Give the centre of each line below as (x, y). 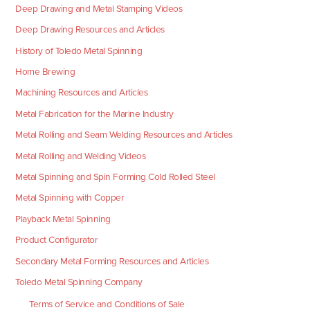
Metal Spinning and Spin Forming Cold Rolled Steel (115, 177)
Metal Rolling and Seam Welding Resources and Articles (124, 135)
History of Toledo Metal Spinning (79, 51)
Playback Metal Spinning (63, 219)
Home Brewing (45, 71)
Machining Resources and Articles (82, 93)
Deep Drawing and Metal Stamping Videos (99, 8)
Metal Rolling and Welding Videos (81, 156)
